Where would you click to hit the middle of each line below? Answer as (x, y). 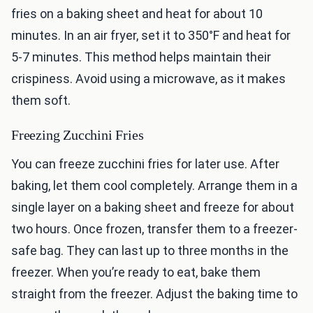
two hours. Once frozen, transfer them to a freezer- (154, 229)
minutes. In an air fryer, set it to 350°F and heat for (151, 36)
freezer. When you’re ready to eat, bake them (136, 272)
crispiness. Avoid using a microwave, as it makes (148, 79)
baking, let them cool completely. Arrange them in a (154, 186)
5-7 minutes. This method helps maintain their (141, 57)
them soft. (41, 101)
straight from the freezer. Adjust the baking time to (154, 294)
